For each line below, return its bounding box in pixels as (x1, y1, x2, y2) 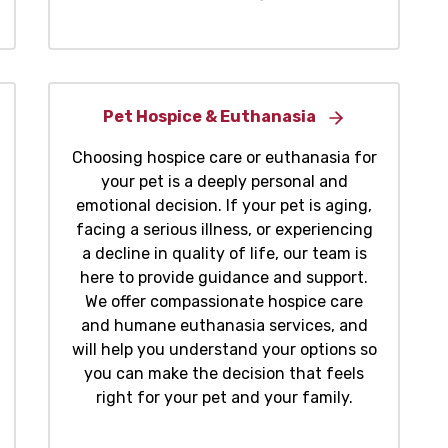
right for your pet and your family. (95, 388, 353, 408)
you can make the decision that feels (84, 364, 364, 384)
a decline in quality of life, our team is (81, 244, 367, 264)
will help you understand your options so (71, 340, 377, 360)
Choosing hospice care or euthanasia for (71, 148, 377, 168)
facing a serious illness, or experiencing (75, 220, 373, 240)
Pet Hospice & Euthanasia (102, 107, 316, 127)
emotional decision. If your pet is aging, (76, 196, 372, 216)
